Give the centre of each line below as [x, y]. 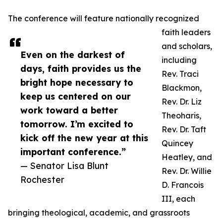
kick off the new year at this [84, 138]
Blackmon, [182, 88]
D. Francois [183, 185]
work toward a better [69, 110]
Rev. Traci [180, 74]
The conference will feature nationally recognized [104, 19]
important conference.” [73, 152]
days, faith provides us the [81, 69]
